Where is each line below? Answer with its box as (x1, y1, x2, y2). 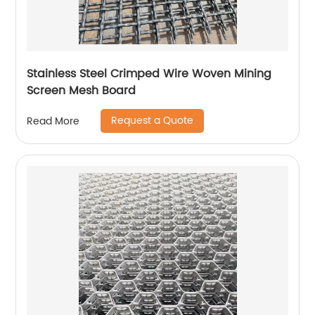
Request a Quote (111, 112, 194, 129)
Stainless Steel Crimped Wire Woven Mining (27, 65, 272, 83)
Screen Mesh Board (27, 82, 136, 100)
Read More (27, 112, 80, 129)
